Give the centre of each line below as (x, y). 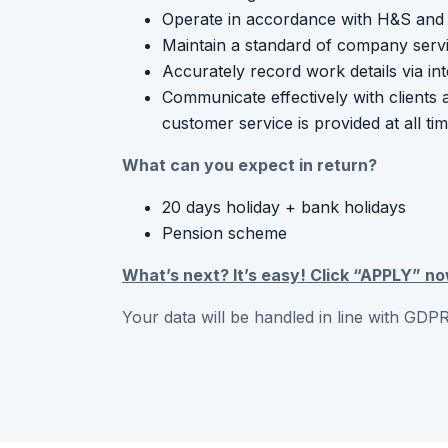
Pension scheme (224, 232)
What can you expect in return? (249, 164)
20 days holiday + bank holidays (284, 206)
